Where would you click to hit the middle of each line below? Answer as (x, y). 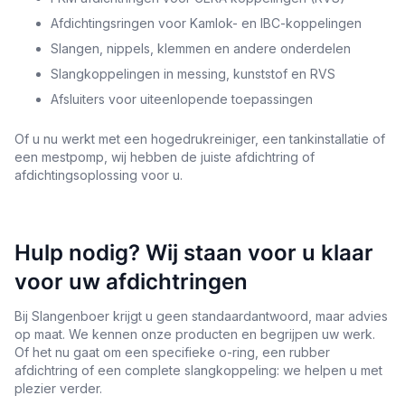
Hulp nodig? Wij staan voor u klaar (194, 252)
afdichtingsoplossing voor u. (99, 174)
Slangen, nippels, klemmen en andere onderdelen (201, 48)
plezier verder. (58, 388)
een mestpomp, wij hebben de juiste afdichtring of (165, 156)
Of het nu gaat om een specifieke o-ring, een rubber (172, 352)
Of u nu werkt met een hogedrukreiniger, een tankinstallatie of (200, 138)
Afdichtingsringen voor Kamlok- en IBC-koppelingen (206, 23)
